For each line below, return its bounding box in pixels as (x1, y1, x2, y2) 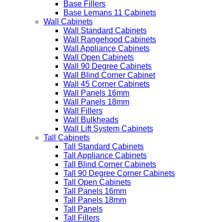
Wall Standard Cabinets (63, 26, 147, 35)
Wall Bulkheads (63, 115, 118, 124)
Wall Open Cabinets (63, 53, 134, 61)
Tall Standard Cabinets (63, 142, 144, 151)
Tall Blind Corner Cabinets (63, 160, 156, 168)
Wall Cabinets (44, 17, 93, 26)
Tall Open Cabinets (63, 178, 131, 186)
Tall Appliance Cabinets (63, 151, 147, 160)
